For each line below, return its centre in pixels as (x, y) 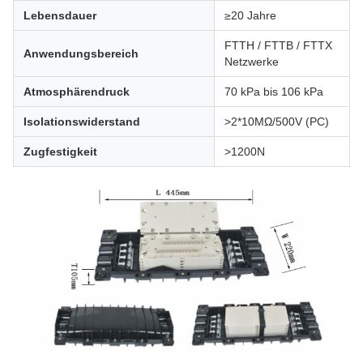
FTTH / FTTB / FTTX (278, 45)
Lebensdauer (60, 15)
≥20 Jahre (250, 15)
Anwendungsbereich (81, 53)
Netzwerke (252, 62)
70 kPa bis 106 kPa (274, 92)
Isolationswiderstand (82, 122)
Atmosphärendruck (77, 92)
